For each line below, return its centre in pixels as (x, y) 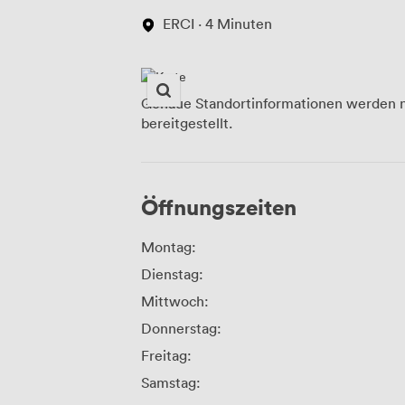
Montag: (169, 246)
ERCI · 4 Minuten (217, 23)
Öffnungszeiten (219, 206)
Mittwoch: (175, 301)
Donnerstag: (181, 328)
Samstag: (171, 382)
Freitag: (166, 355)
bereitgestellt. (187, 122)
